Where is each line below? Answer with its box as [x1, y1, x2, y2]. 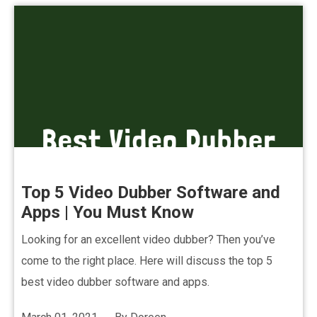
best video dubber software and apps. [21, 275, 209, 289]
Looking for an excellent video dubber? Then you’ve [21, 233, 275, 246]
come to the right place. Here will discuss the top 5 [21, 254, 272, 267]
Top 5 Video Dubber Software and [21, 183, 280, 202]
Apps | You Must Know [21, 202, 194, 222]
